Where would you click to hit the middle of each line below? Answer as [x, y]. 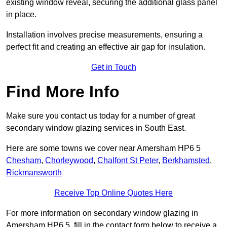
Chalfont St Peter [128, 161]
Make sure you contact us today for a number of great [101, 116]
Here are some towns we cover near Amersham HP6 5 [103, 148]
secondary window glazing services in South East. [96, 128]
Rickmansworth [34, 173]
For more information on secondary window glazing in [102, 213]
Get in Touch [113, 67]
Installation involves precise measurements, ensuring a [104, 35]
